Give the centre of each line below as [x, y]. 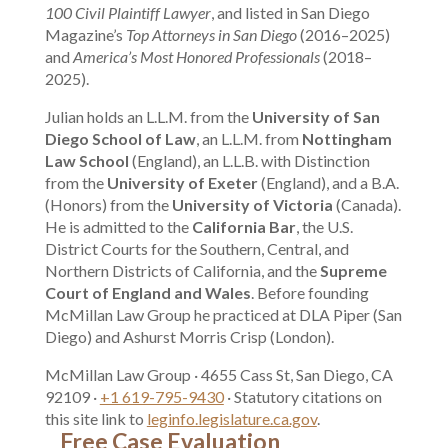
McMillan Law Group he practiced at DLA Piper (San [223, 314]
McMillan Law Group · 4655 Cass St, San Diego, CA [218, 374]
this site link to [95, 418]
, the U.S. [324, 226]
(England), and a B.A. [328, 182]
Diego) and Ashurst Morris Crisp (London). [189, 336]
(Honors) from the [108, 204]
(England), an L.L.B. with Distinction [249, 160]
